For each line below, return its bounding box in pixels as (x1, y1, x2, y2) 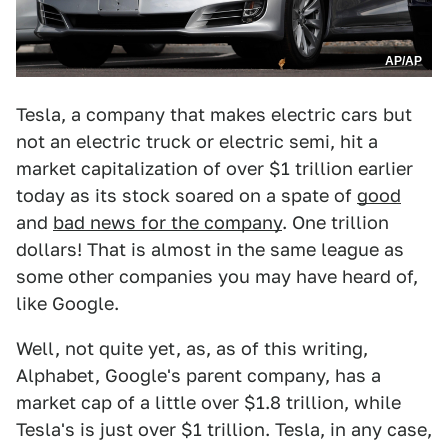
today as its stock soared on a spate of (16, 185, 357, 207)
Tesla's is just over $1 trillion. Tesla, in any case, (16, 419, 432, 441)
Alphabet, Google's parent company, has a (16, 365, 381, 387)
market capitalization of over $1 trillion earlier (16, 158, 413, 180)
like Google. (16, 293, 119, 315)
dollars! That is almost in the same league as (16, 239, 404, 261)
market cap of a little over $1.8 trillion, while (16, 392, 401, 414)
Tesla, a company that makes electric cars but (16, 104, 412, 126)
